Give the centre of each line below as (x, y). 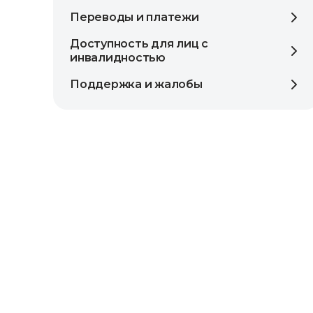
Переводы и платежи (134, 17)
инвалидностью (118, 58)
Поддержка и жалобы (136, 84)
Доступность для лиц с (139, 44)
